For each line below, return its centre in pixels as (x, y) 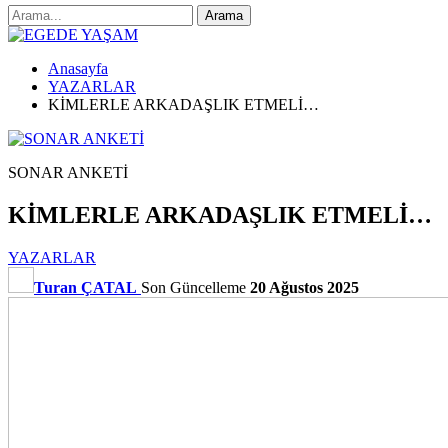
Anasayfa (78, 68)
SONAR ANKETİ (68, 172)
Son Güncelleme (195, 287)
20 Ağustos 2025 (304, 287)
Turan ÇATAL (85, 287)
